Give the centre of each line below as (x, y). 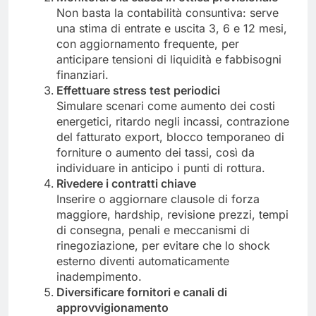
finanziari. (83, 74)
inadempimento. (99, 276)
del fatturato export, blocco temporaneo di (170, 136)
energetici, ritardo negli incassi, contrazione (173, 121)
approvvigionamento (113, 307)
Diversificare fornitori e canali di (142, 292)
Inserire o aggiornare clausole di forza (158, 199)
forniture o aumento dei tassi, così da (156, 152)
